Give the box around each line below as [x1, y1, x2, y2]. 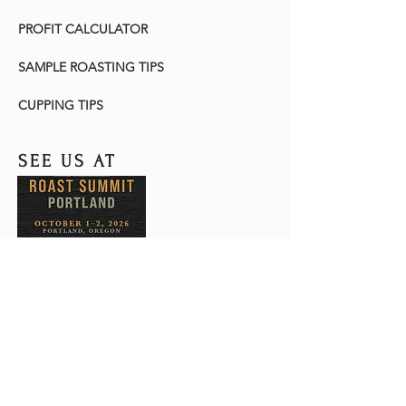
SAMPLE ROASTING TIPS [18, 59, 164, 75]
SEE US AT [18, 151, 116, 171]
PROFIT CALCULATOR [18, 21, 148, 37]
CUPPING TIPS [18, 97, 103, 113]
